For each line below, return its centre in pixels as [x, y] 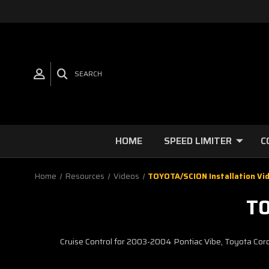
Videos [126, 176]
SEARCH [88, 74]
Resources [85, 176]
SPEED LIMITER [198, 141]
